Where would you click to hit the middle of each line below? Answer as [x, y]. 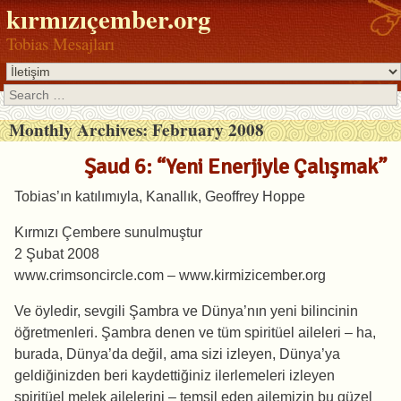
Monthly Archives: [80, 130]
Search [24, 94]
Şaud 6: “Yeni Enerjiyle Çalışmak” [235, 167]
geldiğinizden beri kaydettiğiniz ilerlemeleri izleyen [175, 376]
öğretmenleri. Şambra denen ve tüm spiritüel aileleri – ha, [195, 333]
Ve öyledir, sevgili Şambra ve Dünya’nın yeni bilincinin [186, 311]
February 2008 [208, 130]
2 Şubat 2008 [57, 254]
